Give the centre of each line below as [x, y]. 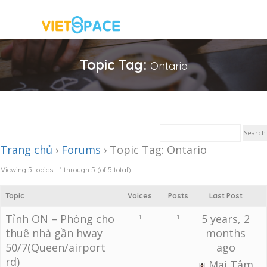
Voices [140, 196]
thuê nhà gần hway [54, 233]
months [226, 233]
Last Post [226, 196]
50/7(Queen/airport [55, 247]
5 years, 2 [226, 219]
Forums [81, 150]
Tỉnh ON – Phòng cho [60, 219]
